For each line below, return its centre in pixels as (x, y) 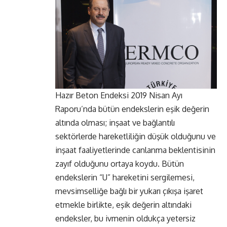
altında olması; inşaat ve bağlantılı (115, 123)
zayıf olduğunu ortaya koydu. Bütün (120, 164)
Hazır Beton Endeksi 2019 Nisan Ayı (119, 96)
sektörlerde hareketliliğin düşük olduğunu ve (136, 137)
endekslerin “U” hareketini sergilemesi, (125, 178)
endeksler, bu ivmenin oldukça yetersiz (125, 219)
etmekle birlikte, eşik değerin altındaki (123, 205)
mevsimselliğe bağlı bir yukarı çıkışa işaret (129, 191)
